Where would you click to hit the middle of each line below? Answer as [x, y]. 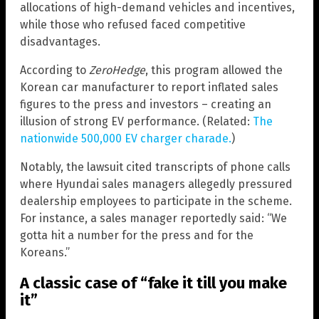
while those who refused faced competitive [133, 25]
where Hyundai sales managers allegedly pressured [156, 184]
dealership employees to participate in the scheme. [156, 202]
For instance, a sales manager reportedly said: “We [153, 219]
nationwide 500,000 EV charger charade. [126, 139]
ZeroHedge [117, 70]
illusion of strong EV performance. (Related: [136, 122]
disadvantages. [60, 42]
